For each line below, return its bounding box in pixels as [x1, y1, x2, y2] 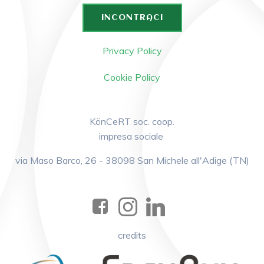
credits [118, 229, 146, 241]
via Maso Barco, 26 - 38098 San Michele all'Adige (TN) [15, 154, 249, 166]
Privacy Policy [102, 44, 162, 57]
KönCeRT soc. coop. [90, 115, 174, 127]
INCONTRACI [101, 12, 163, 22]
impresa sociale [98, 130, 166, 142]
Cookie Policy [104, 71, 160, 83]
